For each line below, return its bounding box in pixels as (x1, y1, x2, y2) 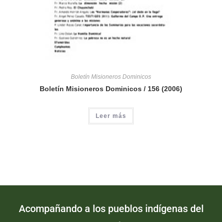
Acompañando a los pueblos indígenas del (18, 202, 204, 215)
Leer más (96, 112, 126, 120)
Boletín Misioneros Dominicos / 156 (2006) (40, 85, 182, 93)
